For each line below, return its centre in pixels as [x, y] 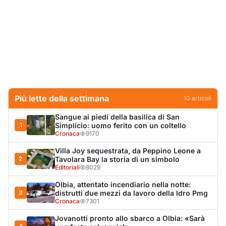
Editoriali [67, 167]
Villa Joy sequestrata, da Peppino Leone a [128, 151]
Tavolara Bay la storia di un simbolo [117, 159]
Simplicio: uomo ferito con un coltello [121, 126]
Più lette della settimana [62, 99]
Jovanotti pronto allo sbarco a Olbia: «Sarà [130, 218]
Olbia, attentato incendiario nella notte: [123, 185]
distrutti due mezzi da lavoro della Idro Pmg [131, 193]
